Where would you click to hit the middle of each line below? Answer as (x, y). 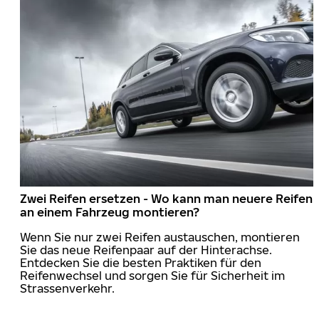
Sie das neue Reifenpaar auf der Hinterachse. (146, 250)
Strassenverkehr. (67, 288)
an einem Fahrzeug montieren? (110, 212)
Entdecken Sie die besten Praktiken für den (141, 262)
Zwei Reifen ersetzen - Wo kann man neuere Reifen (166, 198)
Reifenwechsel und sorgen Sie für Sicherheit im (152, 275)
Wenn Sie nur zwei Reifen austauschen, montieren (160, 237)
